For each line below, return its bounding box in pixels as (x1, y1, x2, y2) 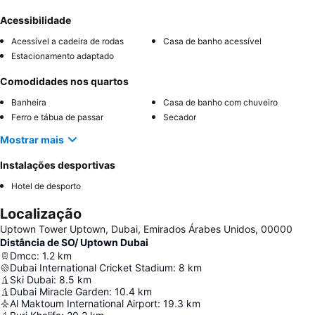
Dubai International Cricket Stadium (10, 262, 173, 274)
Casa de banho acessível (163, 36, 262, 46)
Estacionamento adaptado (11, 51, 114, 61)
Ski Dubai (10, 274, 53, 285)
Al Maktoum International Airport (10, 297, 157, 309)
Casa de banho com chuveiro (163, 97, 278, 108)
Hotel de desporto (11, 181, 81, 191)
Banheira (11, 97, 46, 108)
